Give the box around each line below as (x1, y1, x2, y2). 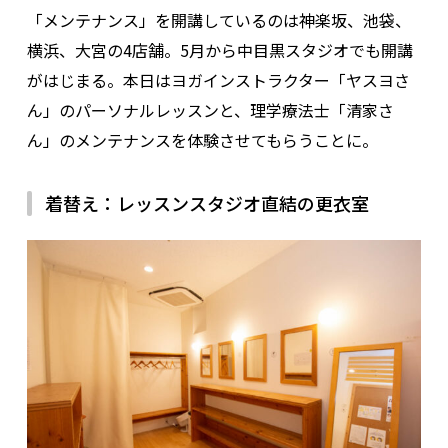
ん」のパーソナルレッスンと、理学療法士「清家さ (26, 97, 394, 122)
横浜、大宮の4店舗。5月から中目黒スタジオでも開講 (26, 37, 413, 62)
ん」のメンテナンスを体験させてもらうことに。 (26, 127, 378, 152)
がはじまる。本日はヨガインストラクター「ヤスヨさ (26, 67, 410, 92)
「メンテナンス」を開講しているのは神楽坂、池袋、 (26, 7, 411, 32)
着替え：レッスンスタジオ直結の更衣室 (44, 189, 369, 216)
